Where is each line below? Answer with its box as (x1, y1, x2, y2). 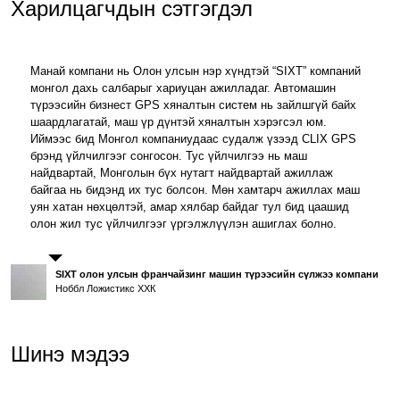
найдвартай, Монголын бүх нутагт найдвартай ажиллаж (30, 166, 334, 180)
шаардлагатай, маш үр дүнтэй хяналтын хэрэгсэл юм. (30, 115, 328, 129)
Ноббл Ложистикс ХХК (55, 283, 156, 295)
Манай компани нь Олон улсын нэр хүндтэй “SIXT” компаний (30, 64, 362, 79)
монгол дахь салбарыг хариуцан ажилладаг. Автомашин (30, 81, 337, 96)
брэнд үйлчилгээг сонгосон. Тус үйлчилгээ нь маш (30, 149, 308, 163)
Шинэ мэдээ (11, 342, 130, 367)
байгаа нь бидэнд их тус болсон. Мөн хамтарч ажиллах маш (30, 183, 361, 197)
